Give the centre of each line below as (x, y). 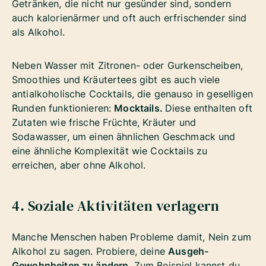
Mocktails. (140, 108)
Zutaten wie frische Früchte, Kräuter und (104, 122)
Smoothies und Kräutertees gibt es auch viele (116, 79)
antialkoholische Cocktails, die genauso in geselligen (132, 94)
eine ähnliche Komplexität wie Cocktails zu (110, 151)
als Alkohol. (38, 32)
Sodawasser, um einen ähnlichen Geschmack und (124, 136)
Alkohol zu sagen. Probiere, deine (90, 251)
